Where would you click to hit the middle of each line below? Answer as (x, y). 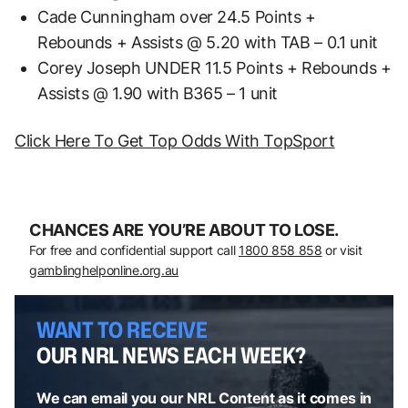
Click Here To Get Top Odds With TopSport (175, 140)
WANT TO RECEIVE (122, 329)
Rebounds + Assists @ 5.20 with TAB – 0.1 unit (208, 42)
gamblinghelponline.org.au (104, 270)
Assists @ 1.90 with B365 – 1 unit (158, 93)
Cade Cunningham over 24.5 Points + (177, 16)
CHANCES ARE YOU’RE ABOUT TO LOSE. (184, 229)
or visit (342, 250)
